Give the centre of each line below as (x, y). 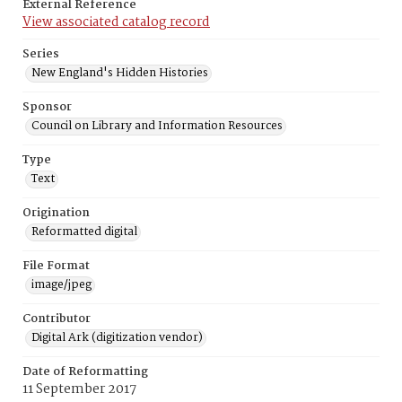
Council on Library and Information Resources (157, 126)
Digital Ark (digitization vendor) (117, 338)
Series (41, 54)
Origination (56, 213)
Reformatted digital (84, 232)
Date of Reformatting (85, 372)
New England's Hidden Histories (120, 73)
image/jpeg (61, 285)
